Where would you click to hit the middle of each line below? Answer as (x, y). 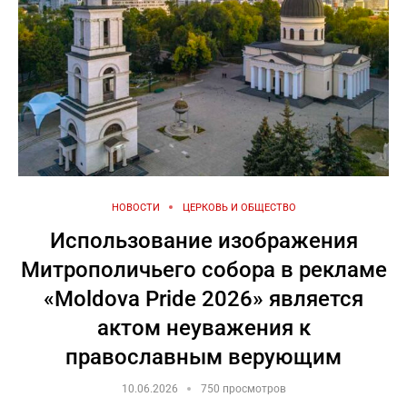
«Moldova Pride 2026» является (203, 298)
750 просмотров (243, 388)
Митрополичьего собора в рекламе (203, 269)
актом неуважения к (203, 328)
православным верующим (203, 357)
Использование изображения (203, 240)
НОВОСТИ (135, 207)
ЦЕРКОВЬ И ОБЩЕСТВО (239, 207)
